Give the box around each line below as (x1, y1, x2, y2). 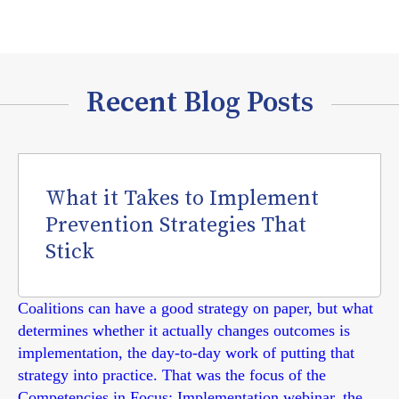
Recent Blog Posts (85, 85, 313, 121)
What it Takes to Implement (45, 185, 319, 212)
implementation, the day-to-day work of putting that (18, 344, 354, 362)
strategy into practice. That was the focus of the (18, 366, 326, 384)
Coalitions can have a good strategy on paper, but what (18, 299, 373, 317)
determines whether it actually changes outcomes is (18, 322, 350, 339)
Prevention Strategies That (45, 212, 306, 239)
